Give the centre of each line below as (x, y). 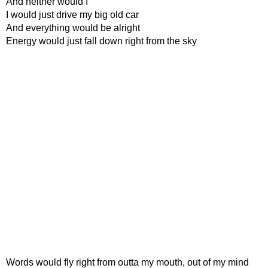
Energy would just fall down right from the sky (101, 41)
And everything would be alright (73, 28)
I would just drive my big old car (72, 15)
